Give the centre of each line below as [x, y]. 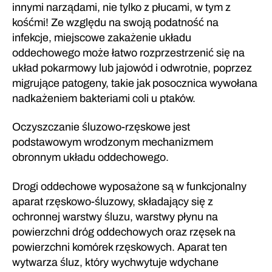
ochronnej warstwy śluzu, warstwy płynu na [115, 216]
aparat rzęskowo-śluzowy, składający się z [113, 201]
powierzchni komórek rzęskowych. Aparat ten [120, 247]
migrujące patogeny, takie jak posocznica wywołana [135, 83]
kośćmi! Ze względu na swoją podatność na [115, 22]
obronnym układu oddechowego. [90, 158]
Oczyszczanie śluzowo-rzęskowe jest [101, 127]
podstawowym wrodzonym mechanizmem [113, 142]
